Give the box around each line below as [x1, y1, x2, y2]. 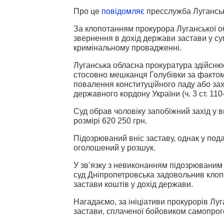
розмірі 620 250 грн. [73, 116, 147, 125]
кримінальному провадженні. [73, 43, 181, 52]
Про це [73, 6, 101, 15]
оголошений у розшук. [73, 143, 155, 152]
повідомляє [101, 6, 144, 15]
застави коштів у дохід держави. [73, 179, 193, 188]
